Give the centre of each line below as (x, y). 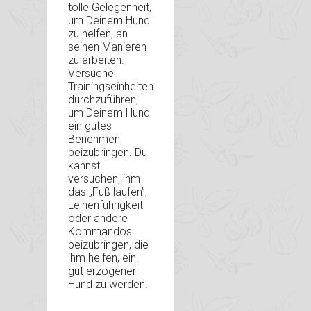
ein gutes (90, 126)
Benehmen (94, 140)
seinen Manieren (107, 47)
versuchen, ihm (104, 179)
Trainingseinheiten (111, 87)
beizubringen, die (108, 245)
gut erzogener (102, 271)
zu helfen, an (98, 34)
